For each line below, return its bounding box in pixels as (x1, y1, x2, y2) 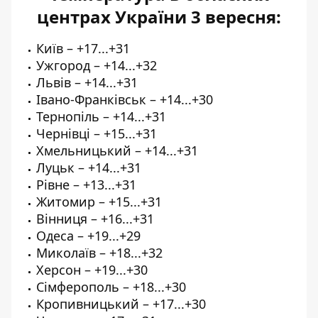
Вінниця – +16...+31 (36, 209, 154, 227)
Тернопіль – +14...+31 (36, 107, 166, 125)
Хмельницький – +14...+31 (36, 141, 198, 159)
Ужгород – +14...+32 (36, 56, 157, 74)
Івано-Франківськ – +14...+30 (36, 90, 213, 108)
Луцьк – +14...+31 (36, 158, 141, 176)
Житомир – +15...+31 (36, 192, 162, 210)
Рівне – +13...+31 (36, 175, 136, 193)
